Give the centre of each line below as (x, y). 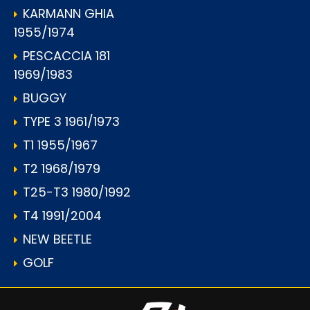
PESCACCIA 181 (66, 56)
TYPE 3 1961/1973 (71, 122)
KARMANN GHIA (69, 14)
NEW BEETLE (57, 239)
